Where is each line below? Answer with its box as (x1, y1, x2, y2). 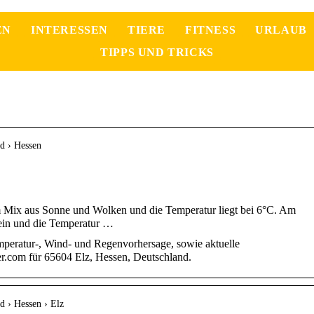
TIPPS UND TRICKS (100, 46, 214, 58)
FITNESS (185, 24, 236, 36)
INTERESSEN (31, 24, 108, 36)
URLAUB (255, 24, 307, 36)
